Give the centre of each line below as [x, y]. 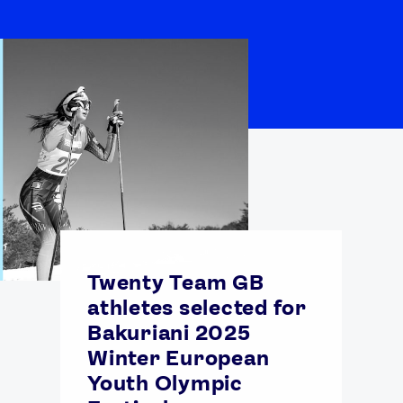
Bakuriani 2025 [169, 333]
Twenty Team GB [176, 282]
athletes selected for [197, 308]
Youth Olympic [165, 383]
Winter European [179, 358]
